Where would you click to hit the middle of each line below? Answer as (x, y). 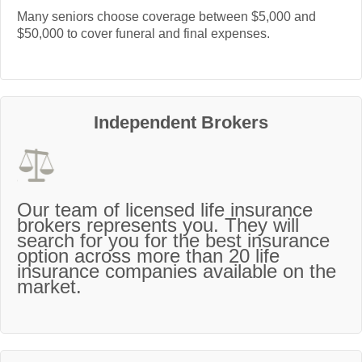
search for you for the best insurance (173, 241)
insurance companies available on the (177, 271)
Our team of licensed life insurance (165, 210)
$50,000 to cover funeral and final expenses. (143, 34)
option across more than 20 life (148, 256)
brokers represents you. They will (158, 225)
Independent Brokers (181, 122)
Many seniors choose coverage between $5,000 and (166, 17)
